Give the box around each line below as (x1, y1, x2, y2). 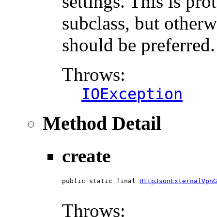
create (62, 145, 110, 167)
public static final (62, 177, 139, 185)
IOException (81, 85, 183, 103)
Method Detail (43, 112, 161, 134)
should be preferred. (62, 34, 215, 56)
